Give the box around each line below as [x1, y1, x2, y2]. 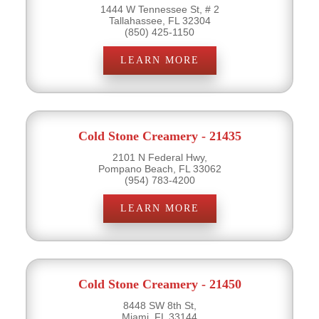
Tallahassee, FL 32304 [108, 14, 211, 26]
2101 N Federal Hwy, [112, 151, 207, 163]
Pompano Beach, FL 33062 [98, 162, 221, 174]
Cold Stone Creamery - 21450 [78, 276, 241, 291]
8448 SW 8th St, [122, 299, 197, 311]
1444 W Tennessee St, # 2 [100, 3, 219, 15]
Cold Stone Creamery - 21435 [78, 128, 241, 143]
